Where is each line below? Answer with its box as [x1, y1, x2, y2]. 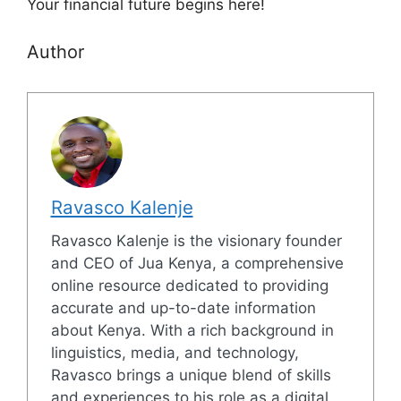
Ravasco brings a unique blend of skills [50, 365, 331, 384]
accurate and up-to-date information [50, 298, 316, 317]
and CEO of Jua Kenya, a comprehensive [50, 253, 344, 272]
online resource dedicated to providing [50, 276, 328, 294]
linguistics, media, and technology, [50, 343, 299, 362]
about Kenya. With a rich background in [50, 320, 334, 339]
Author [27, 41, 84, 63]
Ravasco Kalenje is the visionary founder [50, 231, 342, 250]
